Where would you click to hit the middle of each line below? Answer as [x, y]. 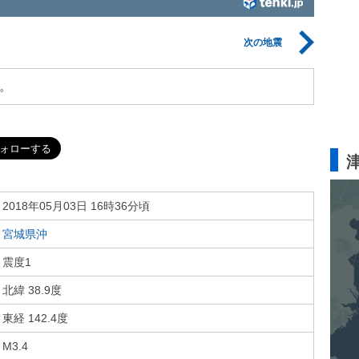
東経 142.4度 [35, 318]
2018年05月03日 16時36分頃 [76, 206]
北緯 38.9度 [32, 290]
